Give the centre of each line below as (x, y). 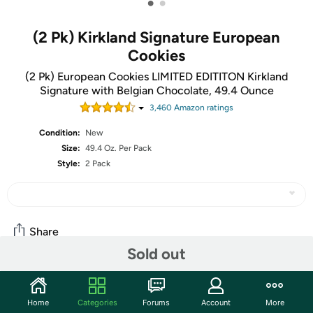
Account (216, 302)
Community (45, 281)
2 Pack (98, 163)
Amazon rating (201, 108)
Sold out (156, 254)
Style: (69, 163)
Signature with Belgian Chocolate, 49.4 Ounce (156, 90)
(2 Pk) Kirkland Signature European (156, 37)
